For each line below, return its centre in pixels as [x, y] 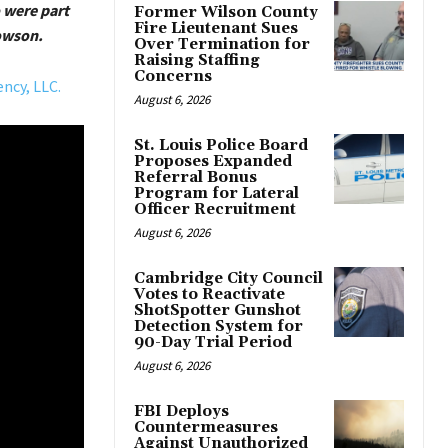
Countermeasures [206, 428]
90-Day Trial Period [213, 343]
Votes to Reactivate [209, 295]
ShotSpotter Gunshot [217, 311]
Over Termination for [222, 45]
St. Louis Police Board [221, 146]
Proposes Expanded [213, 162]
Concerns [173, 77]
